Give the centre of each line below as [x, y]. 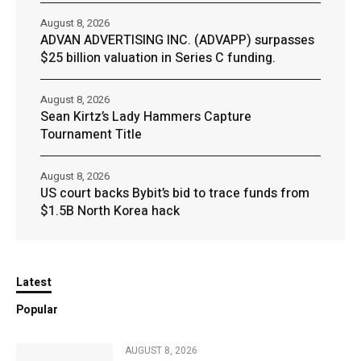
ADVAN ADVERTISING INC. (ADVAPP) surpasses [177, 41]
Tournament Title [91, 135]
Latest [34, 283]
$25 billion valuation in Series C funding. [158, 58]
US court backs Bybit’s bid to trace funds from [175, 194]
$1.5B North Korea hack [110, 212]
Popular [37, 310]
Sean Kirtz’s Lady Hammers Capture [146, 117]
